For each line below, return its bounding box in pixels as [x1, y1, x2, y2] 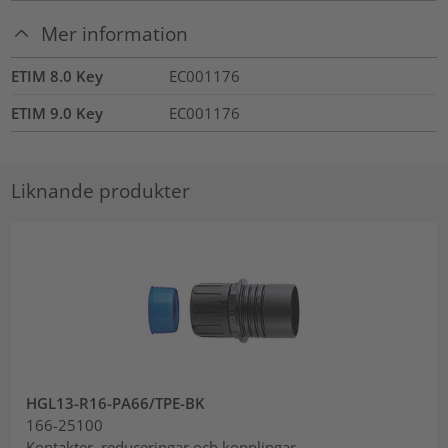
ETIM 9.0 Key [11, 102, 104, 123]
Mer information [41, 21, 189, 47]
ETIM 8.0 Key [11, 65, 104, 86]
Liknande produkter [11, 178, 191, 204]
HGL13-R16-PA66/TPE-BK [26, 393, 206, 414]
